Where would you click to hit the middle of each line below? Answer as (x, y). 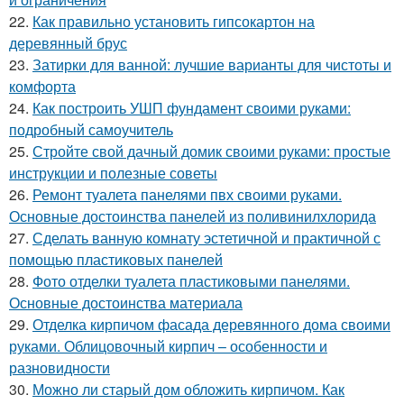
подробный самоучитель (91, 129)
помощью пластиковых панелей (116, 259)
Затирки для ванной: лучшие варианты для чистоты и (212, 64)
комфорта (42, 86)
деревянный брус (68, 43)
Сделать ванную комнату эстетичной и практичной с (207, 238)
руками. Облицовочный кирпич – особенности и (168, 346)
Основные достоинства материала (126, 303)
